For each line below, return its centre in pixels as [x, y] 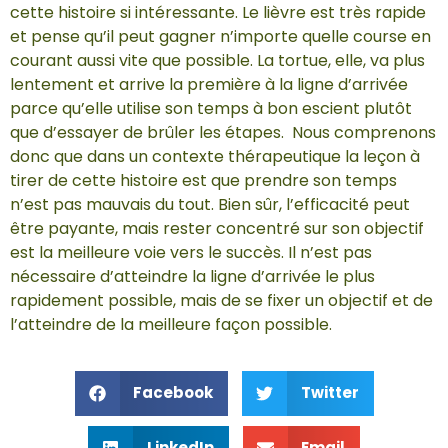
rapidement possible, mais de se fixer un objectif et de [221, 300]
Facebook [173, 393]
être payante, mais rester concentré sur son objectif [217, 228]
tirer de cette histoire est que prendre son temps [203, 180]
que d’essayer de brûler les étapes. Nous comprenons [223, 132]
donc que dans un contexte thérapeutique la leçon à [215, 156]
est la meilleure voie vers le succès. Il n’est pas [191, 252]
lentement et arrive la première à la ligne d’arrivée [209, 84]
